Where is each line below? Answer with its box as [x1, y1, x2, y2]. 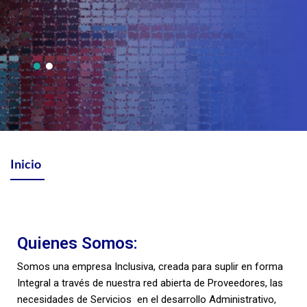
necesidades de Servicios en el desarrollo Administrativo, [17, 293, 276, 306]
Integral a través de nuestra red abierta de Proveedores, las [17, 276, 283, 289]
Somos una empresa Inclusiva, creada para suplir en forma [17, 260, 283, 273]
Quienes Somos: [17, 233, 138, 253]
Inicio [10, 156, 41, 171]
